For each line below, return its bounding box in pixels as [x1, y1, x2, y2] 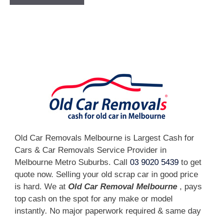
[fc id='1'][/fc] [15, 31, 61, 40]
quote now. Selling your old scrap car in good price [15, 169, 198, 179]
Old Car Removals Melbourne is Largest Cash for [15, 133, 194, 143]
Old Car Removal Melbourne [68, 182, 177, 191]
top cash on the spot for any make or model [15, 194, 173, 203]
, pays [177, 182, 202, 191]
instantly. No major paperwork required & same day [15, 206, 201, 216]
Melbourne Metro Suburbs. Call [15, 157, 130, 167]
